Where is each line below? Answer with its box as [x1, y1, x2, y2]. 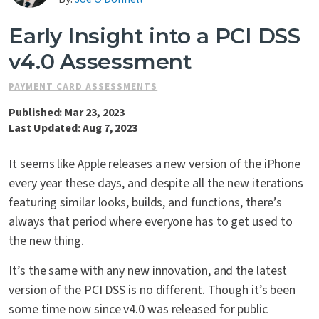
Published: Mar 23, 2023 [9, 105, 125, 121]
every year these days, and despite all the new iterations [9, 174, 304, 193]
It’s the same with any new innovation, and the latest [9, 262, 288, 281]
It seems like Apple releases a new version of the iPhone [9, 155, 301, 174]
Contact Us [31, 16, 96, 33]
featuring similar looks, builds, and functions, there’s [9, 194, 283, 212]
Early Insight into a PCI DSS [9, 23, 300, 50]
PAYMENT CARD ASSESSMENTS [9, 80, 158, 94]
